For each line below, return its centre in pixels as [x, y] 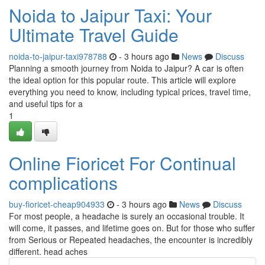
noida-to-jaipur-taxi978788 [58, 56]
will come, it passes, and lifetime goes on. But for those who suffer [132, 228]
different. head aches [48, 251]
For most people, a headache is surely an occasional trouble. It [127, 216]
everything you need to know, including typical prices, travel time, [130, 92]
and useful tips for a [46, 104]
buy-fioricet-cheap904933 [57, 204]
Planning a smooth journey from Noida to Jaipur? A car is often [126, 68]
